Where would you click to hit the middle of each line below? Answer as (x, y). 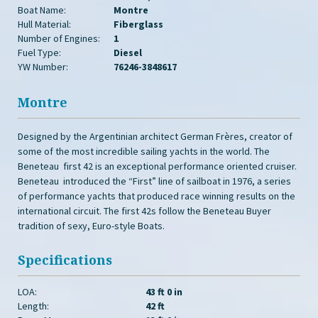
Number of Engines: (59, 38)
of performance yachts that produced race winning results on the (157, 196)
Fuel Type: (39, 53)
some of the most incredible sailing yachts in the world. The (144, 151)
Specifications (65, 260)
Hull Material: (44, 24)
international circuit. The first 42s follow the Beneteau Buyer (144, 211)
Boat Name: (42, 10)
